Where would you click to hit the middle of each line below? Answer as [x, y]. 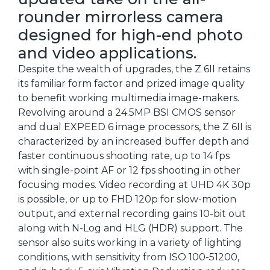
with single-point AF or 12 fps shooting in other [129, 170]
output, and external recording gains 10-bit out [132, 213]
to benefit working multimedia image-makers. [129, 98]
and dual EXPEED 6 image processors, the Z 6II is [135, 127]
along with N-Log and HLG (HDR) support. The [130, 228]
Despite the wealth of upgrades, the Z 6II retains [134, 69]
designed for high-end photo [130, 35]
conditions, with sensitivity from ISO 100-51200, [129, 257]
